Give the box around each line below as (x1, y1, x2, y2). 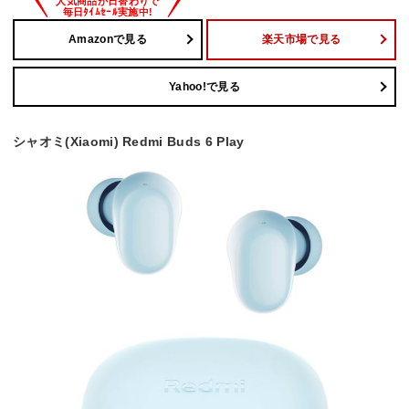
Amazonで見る (68, 33, 147, 47)
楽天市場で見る (261, 33, 341, 47)
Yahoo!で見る (169, 80, 240, 94)
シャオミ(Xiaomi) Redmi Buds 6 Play (13, 134, 245, 150)
